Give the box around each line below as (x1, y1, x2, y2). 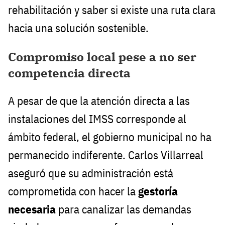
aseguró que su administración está (8, 166, 173, 181)
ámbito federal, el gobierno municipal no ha (8, 130, 211, 145)
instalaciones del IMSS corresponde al (8, 111, 186, 127)
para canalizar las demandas (56, 202, 191, 217)
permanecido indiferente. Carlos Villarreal (8, 148, 203, 163)
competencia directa (8, 64, 131, 81)
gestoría (138, 184, 178, 199)
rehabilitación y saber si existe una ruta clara (8, 2, 215, 17)
